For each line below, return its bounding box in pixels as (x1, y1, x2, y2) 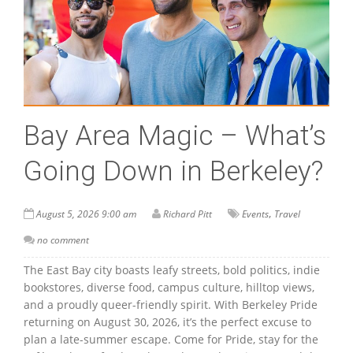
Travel (274, 206, 300, 221)
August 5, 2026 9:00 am (36, 206, 136, 221)
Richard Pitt (163, 206, 212, 221)
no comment (37, 232, 89, 247)
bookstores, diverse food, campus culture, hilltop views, (24, 279, 314, 295)
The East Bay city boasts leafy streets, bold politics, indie (24, 262, 320, 277)
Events (242, 206, 269, 221)
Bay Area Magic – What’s (24, 119, 326, 152)
